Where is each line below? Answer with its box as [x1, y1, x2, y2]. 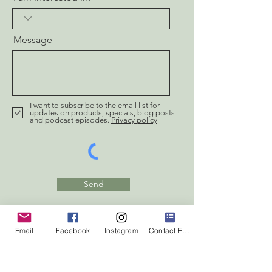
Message [13, 33, 52, 46]
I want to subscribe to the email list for [30, 100, 160, 110]
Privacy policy [111, 115, 157, 124]
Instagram [104, 225, 138, 235]
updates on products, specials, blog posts [30, 107, 175, 117]
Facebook [55, 225, 90, 235]
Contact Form [182, 225, 189, 235]
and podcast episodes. [30, 115, 109, 124]
